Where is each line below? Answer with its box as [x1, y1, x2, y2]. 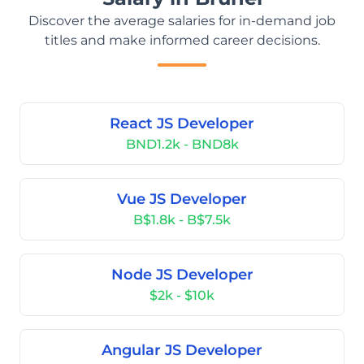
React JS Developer [110, 115, 254, 132]
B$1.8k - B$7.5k [133, 212, 231, 227]
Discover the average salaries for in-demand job [28, 13, 336, 28]
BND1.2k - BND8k [125, 136, 239, 152]
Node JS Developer [110, 266, 253, 284]
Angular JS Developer [102, 341, 262, 359]
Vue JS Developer [117, 190, 247, 208]
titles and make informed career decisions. [44, 32, 320, 48]
